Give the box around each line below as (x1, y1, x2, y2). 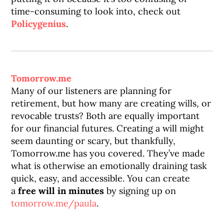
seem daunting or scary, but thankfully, (11, 135, 176, 146)
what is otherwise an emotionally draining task (11, 160, 207, 171)
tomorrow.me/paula (11, 197, 97, 209)
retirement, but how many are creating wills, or (11, 97, 211, 109)
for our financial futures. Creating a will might (11, 122, 204, 134)
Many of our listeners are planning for (11, 85, 172, 96)
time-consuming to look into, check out (11, 5, 181, 17)
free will (18, 185, 55, 196)
